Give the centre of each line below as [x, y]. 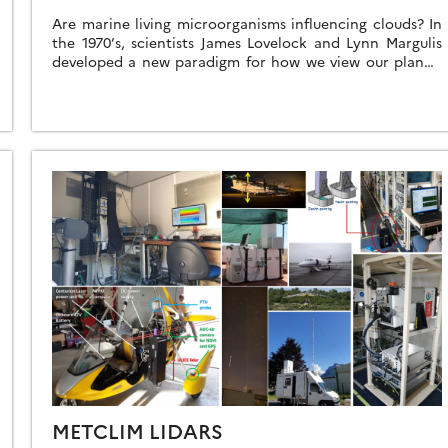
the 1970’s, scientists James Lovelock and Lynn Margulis [247, 41]
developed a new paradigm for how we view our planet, [247, 60]
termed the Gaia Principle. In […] [161, 79]
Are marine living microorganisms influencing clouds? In [247, 22]
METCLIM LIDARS [137, 429]
